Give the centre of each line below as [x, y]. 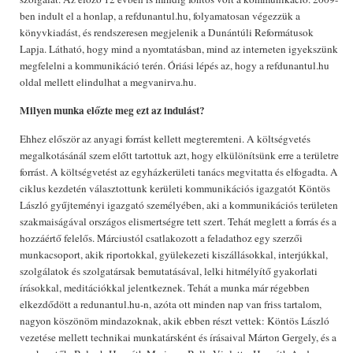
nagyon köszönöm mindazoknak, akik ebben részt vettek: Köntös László [175, 321]
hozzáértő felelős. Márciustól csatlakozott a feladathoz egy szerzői [161, 238]
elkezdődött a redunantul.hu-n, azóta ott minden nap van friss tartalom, [171, 304]
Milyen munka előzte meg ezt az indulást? [112, 110]
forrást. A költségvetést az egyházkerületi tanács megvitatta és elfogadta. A [179, 172]
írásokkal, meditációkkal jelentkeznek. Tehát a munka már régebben [165, 288]
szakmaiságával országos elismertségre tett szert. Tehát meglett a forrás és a [178, 221]
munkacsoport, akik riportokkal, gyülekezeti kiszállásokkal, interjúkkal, [174, 255]
